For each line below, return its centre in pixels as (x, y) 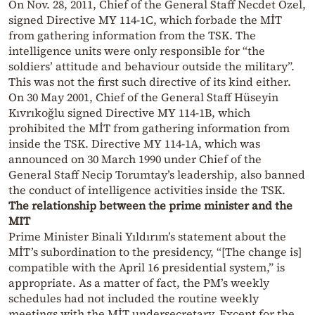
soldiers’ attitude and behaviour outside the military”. (152, 66)
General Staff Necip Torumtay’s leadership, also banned (157, 174)
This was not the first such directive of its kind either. (150, 81)
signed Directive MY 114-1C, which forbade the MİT (145, 19)
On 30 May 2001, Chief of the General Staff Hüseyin (143, 97)
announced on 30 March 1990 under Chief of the (135, 159)
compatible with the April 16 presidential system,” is (147, 267)
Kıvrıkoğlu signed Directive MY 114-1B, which (129, 112)
